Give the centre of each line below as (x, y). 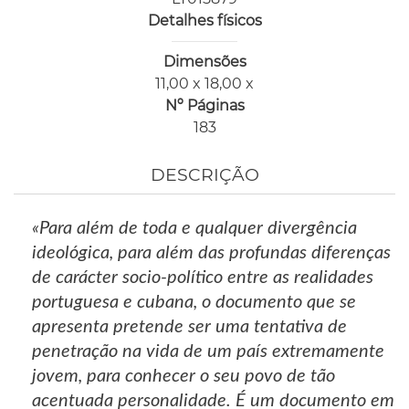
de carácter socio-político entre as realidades (203, 278)
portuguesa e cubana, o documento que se (194, 303)
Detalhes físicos (204, 20)
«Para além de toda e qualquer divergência (194, 229)
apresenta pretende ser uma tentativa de (189, 327)
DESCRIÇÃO (204, 175)
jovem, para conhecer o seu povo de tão (184, 377)
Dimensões (204, 61)
